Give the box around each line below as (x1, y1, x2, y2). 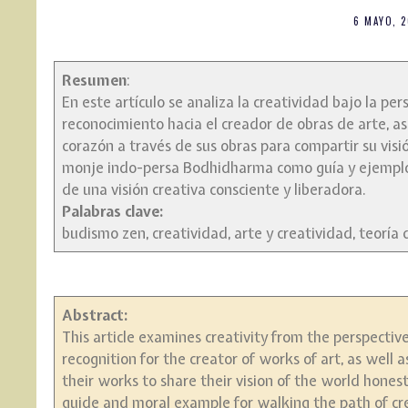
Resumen (61, 69, 127, 90)
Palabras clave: (61, 200, 163, 221)
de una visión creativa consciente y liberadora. (61, 178, 366, 199)
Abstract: (61, 304, 127, 325)
